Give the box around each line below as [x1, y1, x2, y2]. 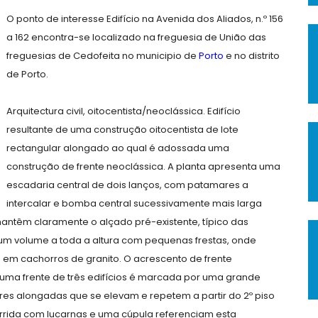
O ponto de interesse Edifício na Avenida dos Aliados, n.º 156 [6, 12, 283, 26]
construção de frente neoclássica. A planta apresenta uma [6, 160, 280, 173]
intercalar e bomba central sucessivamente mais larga [6, 197, 262, 210]
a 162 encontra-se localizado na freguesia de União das [6, 31, 266, 44]
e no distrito [224, 49, 280, 62]
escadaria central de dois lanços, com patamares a [6, 178, 248, 192]
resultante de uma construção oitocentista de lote [6, 123, 238, 136]
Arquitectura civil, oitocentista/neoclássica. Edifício [6, 104, 241, 118]
